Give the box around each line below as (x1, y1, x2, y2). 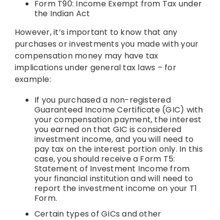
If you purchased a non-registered (34, 94, 171, 106)
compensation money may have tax (14, 50, 159, 62)
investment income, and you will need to (34, 134, 194, 145)
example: (14, 74, 51, 85)
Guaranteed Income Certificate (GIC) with (34, 104, 203, 116)
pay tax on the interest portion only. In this (34, 143, 203, 155)
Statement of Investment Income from (34, 163, 190, 175)
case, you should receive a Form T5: (34, 153, 175, 165)
